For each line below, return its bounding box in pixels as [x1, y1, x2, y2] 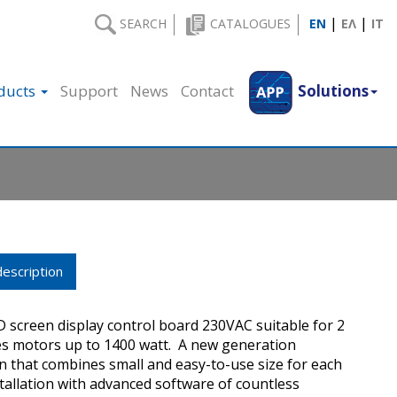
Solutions [298, 80, 369, 101]
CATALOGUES [206, 15, 291, 32]
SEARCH [116, 15, 167, 32]
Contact [181, 80, 234, 101]
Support [60, 80, 118, 101]
